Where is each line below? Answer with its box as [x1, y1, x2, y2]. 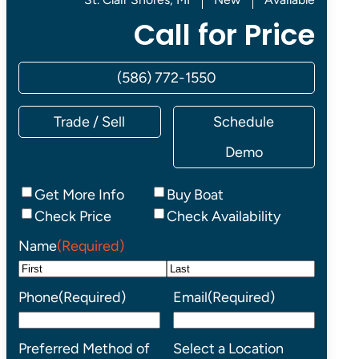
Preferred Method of [18, 340, 150, 357]
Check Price [34, 208, 111, 225]
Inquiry [18, 185, 61, 203]
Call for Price [134, 14, 315, 55]
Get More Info [34, 186, 124, 204]
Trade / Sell [54, 113, 126, 131]
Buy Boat [166, 186, 224, 204]
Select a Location [172, 340, 284, 357]
